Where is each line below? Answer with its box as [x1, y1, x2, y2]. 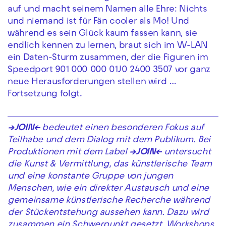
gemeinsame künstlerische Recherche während [8, 196, 210, 205]
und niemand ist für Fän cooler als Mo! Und [8, 18, 189, 27]
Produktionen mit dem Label [8, 148, 130, 157]
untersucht [161, 148, 211, 157]
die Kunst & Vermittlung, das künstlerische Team [8, 160, 212, 169]
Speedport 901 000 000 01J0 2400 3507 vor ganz [8, 66, 210, 75]
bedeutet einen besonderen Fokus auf [39, 124, 204, 133]
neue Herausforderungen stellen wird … [8, 78, 177, 87]
